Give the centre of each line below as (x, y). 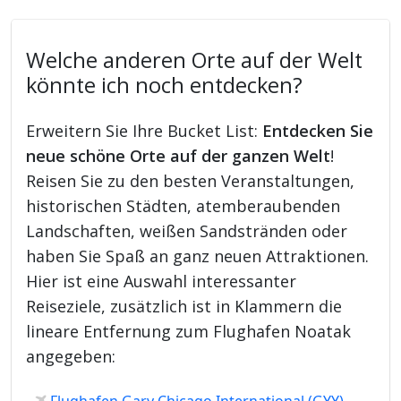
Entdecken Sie (318, 130)
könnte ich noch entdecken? (165, 85)
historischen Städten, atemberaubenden (183, 205)
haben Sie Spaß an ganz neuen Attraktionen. (198, 256)
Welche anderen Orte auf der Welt (195, 60)
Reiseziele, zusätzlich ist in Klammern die (184, 306)
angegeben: (71, 356)
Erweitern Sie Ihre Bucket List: (145, 130)
